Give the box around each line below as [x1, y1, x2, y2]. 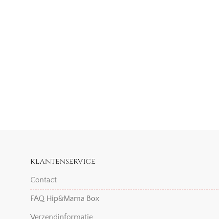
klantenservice [30, 155, 95, 167]
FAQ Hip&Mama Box [30, 194, 99, 203]
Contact [30, 175, 57, 184]
